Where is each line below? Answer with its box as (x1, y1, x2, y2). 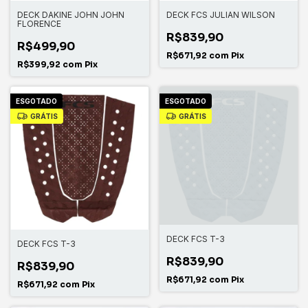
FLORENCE (17, 18, 61, 29)
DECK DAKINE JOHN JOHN (17, 9, 124, 20)
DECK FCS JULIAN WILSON (166, 9, 275, 20)
